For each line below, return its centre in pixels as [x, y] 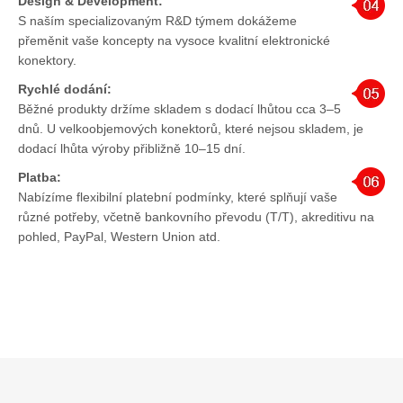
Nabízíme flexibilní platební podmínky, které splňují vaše [178, 197]
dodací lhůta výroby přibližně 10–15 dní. [132, 148]
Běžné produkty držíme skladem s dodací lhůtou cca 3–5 [179, 108]
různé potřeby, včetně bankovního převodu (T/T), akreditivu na [196, 216]
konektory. [47, 60]
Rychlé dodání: [65, 89]
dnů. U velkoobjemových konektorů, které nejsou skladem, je [191, 128]
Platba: [40, 177]
